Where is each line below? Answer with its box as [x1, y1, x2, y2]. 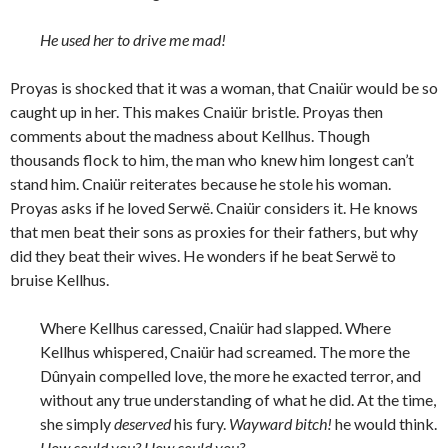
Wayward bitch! [229, 414, 335, 434]
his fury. [174, 414, 229, 434]
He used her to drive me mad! [40, 30, 226, 50]
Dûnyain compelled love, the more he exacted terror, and [40, 366, 421, 386]
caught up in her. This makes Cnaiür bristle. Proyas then [10, 102, 383, 122]
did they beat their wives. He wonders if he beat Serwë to [10, 246, 396, 266]
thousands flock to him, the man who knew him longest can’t [10, 150, 414, 170]
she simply [40, 414, 114, 434]
